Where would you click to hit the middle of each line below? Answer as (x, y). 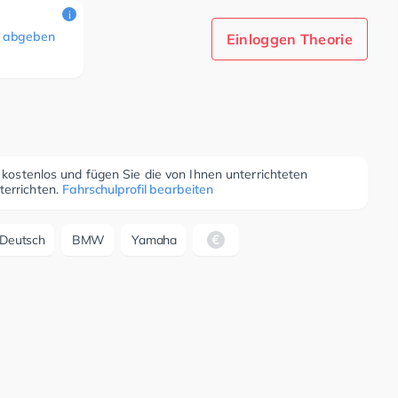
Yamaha (155, 240)
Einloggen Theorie (289, 39)
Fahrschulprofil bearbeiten (138, 189)
